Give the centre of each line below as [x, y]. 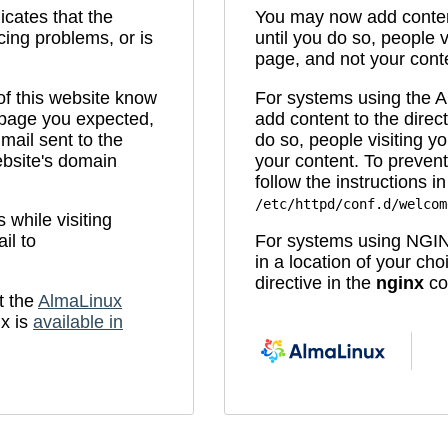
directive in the [315, 283]
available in [78, 321]
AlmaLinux [80, 300]
